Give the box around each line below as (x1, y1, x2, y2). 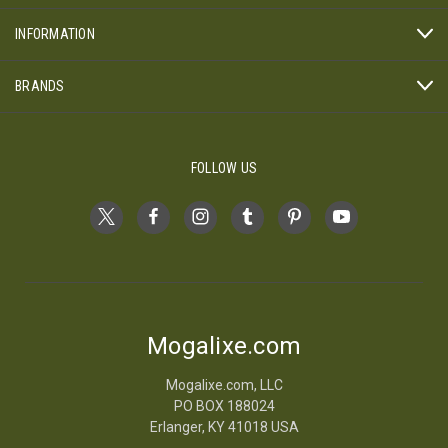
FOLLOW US (190, 159, 258, 176)
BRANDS (15, 77, 65, 94)
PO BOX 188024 (173, 397, 275, 414)
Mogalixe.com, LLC (165, 376, 283, 393)
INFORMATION (15, 25, 95, 42)
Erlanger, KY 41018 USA (149, 418, 299, 435)
